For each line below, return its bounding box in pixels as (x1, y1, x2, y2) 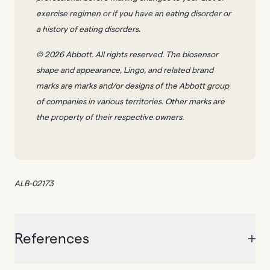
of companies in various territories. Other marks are (36, 97, 225, 107)
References (14, 230, 89, 246)
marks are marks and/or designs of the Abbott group (36, 81, 229, 91)
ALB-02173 (14, 179, 55, 189)
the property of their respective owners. (36, 113, 184, 122)
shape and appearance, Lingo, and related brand (36, 66, 213, 75)
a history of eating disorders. (36, 25, 140, 34)
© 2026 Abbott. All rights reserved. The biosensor (36, 50, 218, 60)
